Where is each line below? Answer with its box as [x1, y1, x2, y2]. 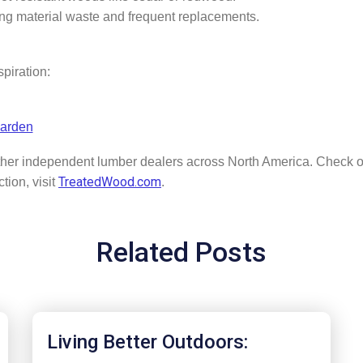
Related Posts [96, 235, 267, 268]
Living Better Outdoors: [46, 330, 248, 353]
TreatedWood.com [58, 173, 161, 190]
